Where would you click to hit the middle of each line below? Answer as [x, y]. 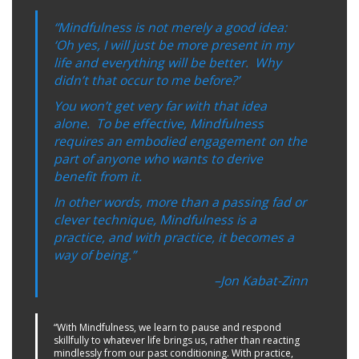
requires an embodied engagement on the [180, 141]
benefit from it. [98, 176]
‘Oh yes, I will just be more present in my [173, 45]
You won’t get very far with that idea [160, 106]
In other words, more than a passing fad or [180, 202]
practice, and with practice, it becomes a [174, 237]
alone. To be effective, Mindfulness [159, 123]
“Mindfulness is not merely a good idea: [170, 27]
